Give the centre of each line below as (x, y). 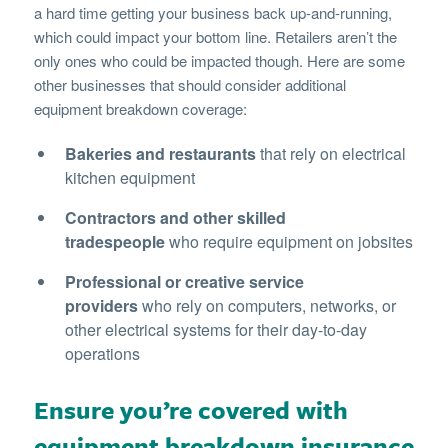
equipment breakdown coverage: (140, 108)
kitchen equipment (129, 177)
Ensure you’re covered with (190, 409)
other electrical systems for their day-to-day (215, 329)
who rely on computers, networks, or (266, 305)
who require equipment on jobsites (288, 241)
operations (102, 353)
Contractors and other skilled (175, 217)
